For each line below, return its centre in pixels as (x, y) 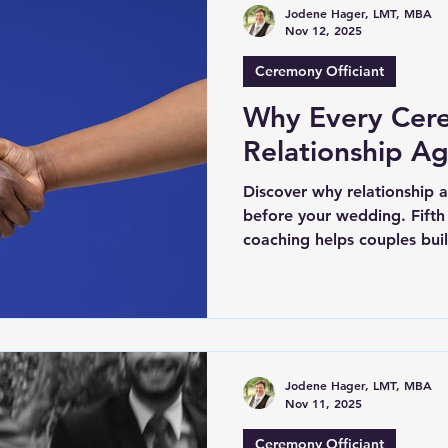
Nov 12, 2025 (323, 30)
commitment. (292, 264)
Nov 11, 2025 (323, 402)
